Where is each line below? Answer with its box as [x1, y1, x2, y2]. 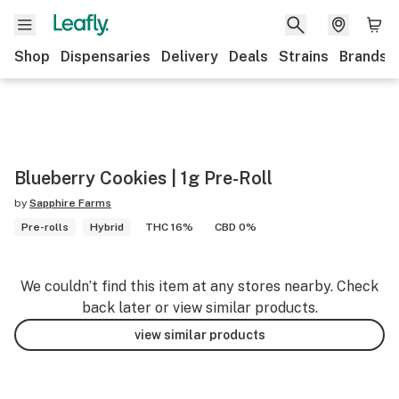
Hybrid [90, 221, 124, 233]
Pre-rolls [21, 221, 69, 233]
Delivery [161, 48, 218, 65]
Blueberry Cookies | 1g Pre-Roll [14, 167, 273, 189]
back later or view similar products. [81, 299, 318, 316]
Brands [339, 48, 387, 65]
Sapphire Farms [29, 197, 111, 209]
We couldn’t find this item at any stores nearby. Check [20, 278, 379, 295]
